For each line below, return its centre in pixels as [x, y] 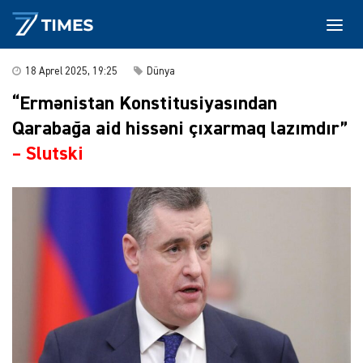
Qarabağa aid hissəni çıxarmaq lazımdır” [180, 129]
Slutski [55, 154]
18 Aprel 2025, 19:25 [71, 72]
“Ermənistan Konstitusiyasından [145, 104]
